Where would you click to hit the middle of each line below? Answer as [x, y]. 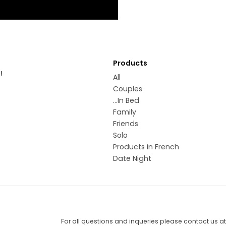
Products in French [146, 147]
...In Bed [126, 100]
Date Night [132, 158]
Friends [126, 124]
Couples [128, 89]
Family [125, 112]
